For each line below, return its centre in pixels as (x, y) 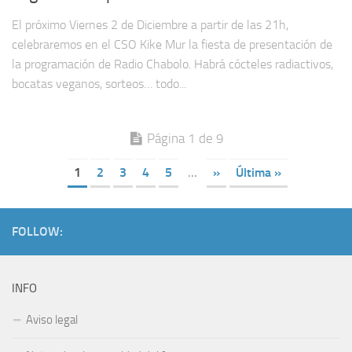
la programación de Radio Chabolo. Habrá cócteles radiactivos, (172, 64)
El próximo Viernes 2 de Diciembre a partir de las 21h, (150, 24)
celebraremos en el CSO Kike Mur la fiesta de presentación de (172, 44)
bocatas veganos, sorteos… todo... (99, 83)
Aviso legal (52, 319)
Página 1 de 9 (185, 138)
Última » (258, 172)
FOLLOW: (37, 231)
